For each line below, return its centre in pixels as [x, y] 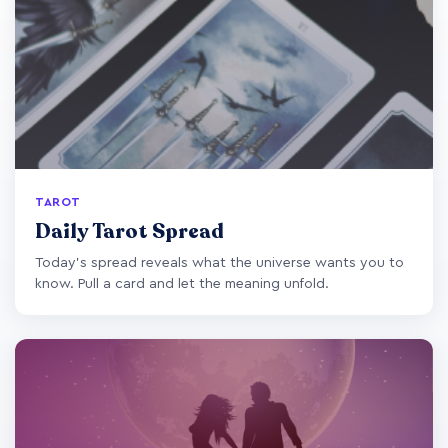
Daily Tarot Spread [129, 231]
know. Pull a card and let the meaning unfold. [182, 283]
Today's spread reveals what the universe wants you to [219, 262]
